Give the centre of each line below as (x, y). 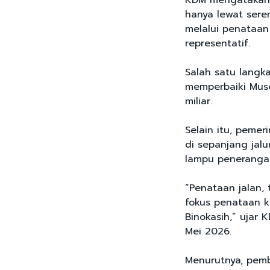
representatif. (218, 44)
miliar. (199, 102)
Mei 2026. (208, 232)
